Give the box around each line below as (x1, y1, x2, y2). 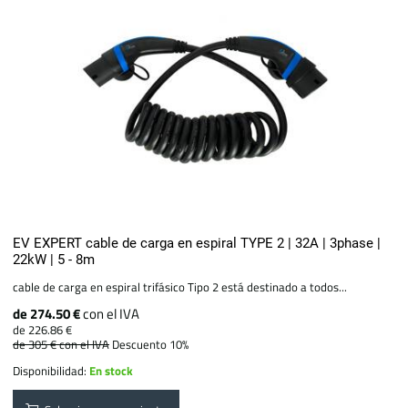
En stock (89, 362, 134, 381)
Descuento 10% (112, 335, 189, 354)
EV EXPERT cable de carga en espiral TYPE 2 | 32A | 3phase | (13, 235, 382, 252)
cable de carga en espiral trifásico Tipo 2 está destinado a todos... (13, 278, 348, 297)
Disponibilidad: (13, 362, 90, 381)
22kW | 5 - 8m (13, 251, 96, 269)
